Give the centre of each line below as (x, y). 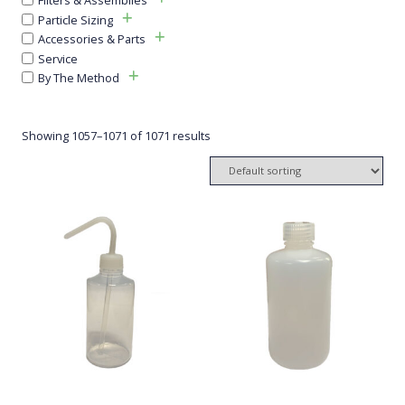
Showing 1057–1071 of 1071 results (116, 135)
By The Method (79, 77)
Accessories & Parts (92, 38)
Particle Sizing (75, 19)
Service (58, 58)
